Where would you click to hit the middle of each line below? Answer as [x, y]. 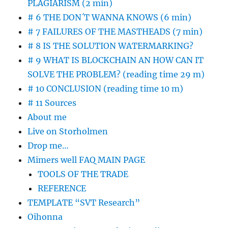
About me [47, 117]
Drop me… [48, 146]
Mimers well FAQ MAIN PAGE [87, 160]
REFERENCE [62, 188]
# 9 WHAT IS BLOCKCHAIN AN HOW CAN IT [116, 60]
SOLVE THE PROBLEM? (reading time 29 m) [116, 74]
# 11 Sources [52, 103]
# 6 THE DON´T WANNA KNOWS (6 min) [110, 17]
